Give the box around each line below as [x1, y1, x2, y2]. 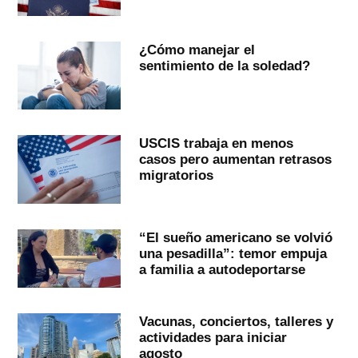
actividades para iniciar [138, 328, 287, 345]
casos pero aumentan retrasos [138, 151, 332, 168]
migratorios [138, 167, 213, 184]
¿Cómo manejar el [138, 41, 255, 58]
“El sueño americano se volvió [138, 229, 332, 246]
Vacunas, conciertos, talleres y [138, 312, 333, 329]
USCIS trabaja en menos [138, 135, 293, 152]
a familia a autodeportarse [138, 261, 305, 278]
